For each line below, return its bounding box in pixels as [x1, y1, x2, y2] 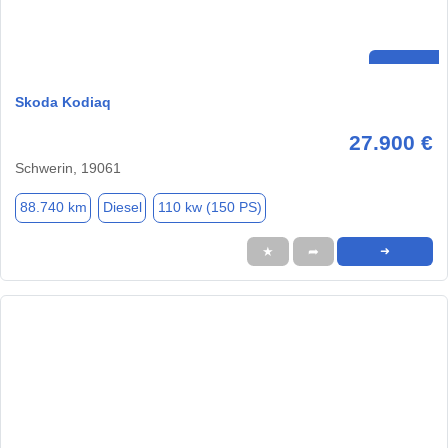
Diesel [102, 199, 142, 216]
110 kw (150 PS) [157, 199, 262, 216]
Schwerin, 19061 [15, 159, 121, 176]
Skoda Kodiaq [15, 93, 111, 110]
